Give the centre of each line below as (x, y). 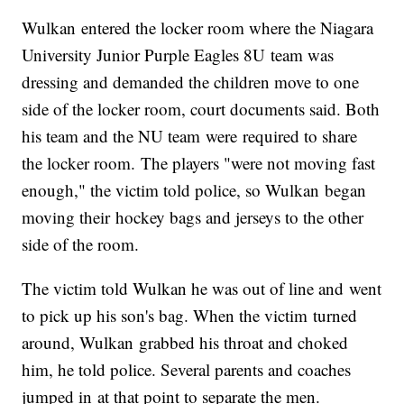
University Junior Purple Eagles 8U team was (178, 55)
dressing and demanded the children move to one (191, 82)
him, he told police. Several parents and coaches (187, 370)
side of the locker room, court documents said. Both (201, 109)
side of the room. (81, 244)
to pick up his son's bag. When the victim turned (190, 316)
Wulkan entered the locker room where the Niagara (198, 28)
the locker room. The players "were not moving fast (199, 163)
